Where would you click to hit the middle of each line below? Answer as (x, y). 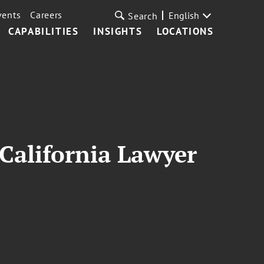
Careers (47, 15)
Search (143, 16)
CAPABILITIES (44, 31)
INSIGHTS (118, 31)
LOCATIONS (185, 31)
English (184, 15)
